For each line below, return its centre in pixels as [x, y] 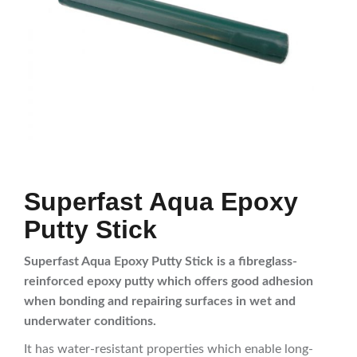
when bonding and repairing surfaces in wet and [160, 302]
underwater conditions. [90, 322]
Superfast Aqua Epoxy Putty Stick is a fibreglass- [161, 262]
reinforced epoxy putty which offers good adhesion [169, 282]
